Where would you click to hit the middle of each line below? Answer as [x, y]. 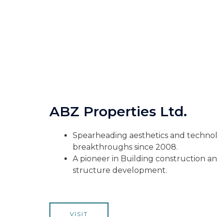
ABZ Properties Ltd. [118, 111]
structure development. [120, 170]
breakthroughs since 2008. [125, 147]
